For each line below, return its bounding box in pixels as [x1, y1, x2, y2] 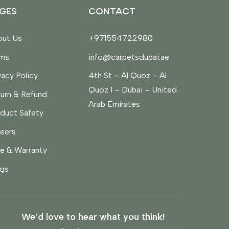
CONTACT [88, 5, 135, 17]
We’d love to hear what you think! [21, 211, 165, 222]
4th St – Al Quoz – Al [88, 71, 167, 81]
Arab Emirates [88, 99, 140, 109]
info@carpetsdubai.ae [88, 52, 169, 62]
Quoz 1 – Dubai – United [88, 85, 177, 95]
